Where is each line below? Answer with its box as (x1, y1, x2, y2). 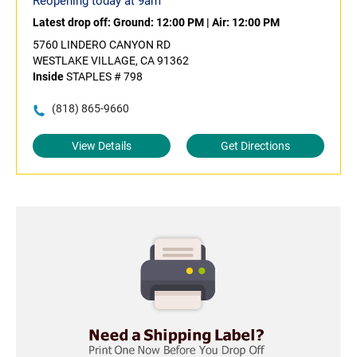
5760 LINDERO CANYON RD (33, 38, 171, 52)
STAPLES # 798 (64, 70, 143, 84)
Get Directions (221, 139, 290, 153)
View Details (72, 139, 131, 153)
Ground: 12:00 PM (113, 16, 204, 29)
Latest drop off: (33, 16, 113, 29)
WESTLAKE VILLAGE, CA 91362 (33, 54, 189, 68)
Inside (33, 70, 64, 84)
